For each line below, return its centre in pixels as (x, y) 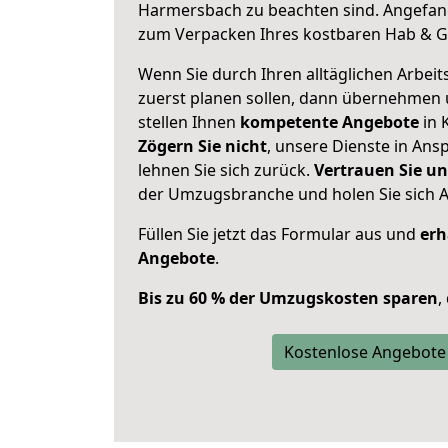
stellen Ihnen (189, 122)
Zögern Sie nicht (202, 146)
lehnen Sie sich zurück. (226, 170)
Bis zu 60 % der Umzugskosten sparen (288, 298)
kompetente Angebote (329, 122)
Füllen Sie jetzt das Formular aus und (279, 234)
